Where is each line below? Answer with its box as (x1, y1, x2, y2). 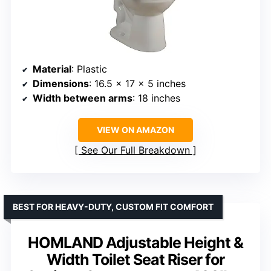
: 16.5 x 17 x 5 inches (89, 77, 186, 90)
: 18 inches (132, 92, 180, 105)
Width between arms (33, 92, 132, 105)
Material (33, 63, 71, 76)
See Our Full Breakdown (81, 144, 190, 157)
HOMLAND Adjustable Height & (28, 233, 243, 252)
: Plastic (71, 63, 107, 76)
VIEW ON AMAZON (97, 125, 174, 135)
